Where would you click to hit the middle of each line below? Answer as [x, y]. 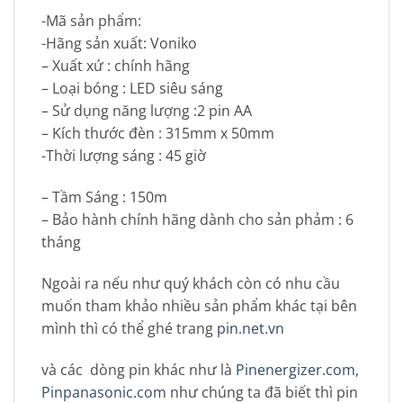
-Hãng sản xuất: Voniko [119, 44]
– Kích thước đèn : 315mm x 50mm [158, 134]
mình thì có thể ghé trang [129, 328]
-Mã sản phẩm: [91, 21]
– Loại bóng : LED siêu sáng [132, 89]
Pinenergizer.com [296, 369]
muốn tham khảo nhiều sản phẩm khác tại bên [199, 305]
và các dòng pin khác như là [139, 369]
